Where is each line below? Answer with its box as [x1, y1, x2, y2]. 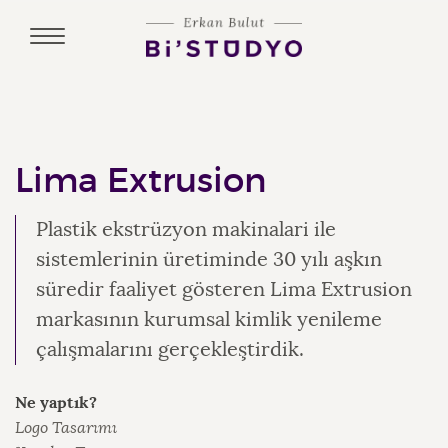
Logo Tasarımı [15, 418, 117, 438]
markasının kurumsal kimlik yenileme [36, 307, 382, 332]
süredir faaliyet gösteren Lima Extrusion [36, 277, 412, 302]
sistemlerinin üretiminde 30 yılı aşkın [36, 247, 382, 272]
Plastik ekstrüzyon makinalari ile [36, 217, 336, 242]
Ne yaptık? [15, 392, 97, 413]
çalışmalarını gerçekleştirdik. [36, 337, 304, 362]
